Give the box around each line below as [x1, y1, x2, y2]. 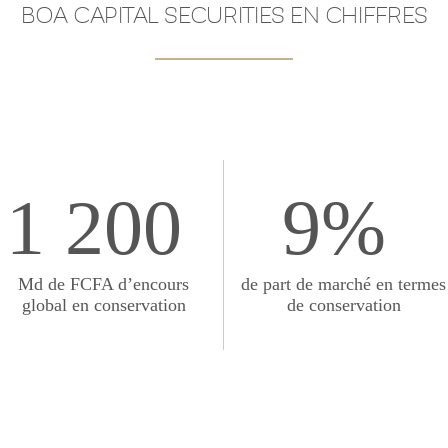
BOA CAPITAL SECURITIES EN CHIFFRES [20, 3, 428, 28]
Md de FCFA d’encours [18, 274, 189, 294]
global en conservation [21, 295, 186, 315]
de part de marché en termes [241, 274, 446, 294]
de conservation [286, 295, 401, 315]
